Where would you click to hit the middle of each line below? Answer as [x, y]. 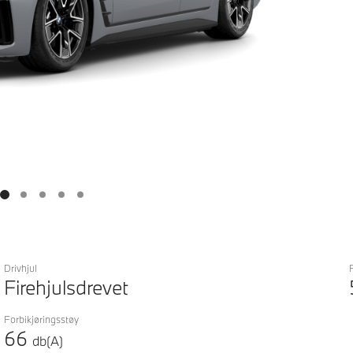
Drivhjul [21, 268]
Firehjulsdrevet [67, 287]
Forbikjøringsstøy [42, 319]
